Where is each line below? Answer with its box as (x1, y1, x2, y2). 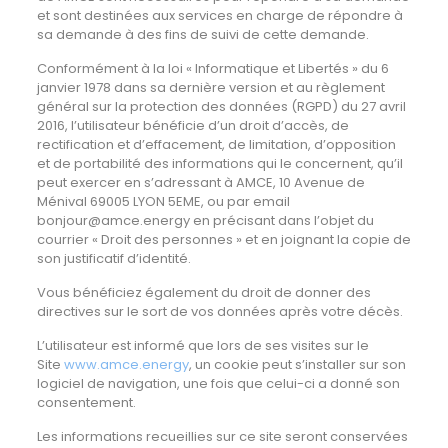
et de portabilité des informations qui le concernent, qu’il (36, 154, 403, 173)
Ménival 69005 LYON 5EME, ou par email (36, 192, 290, 211)
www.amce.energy (63, 355, 189, 374)
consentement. (36, 393, 136, 412)
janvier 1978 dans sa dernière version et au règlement (36, 78, 385, 97)
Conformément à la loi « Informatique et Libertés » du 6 (36, 59, 389, 78)
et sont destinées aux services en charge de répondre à (36, 6, 403, 25)
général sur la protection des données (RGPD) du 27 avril (36, 97, 406, 116)
